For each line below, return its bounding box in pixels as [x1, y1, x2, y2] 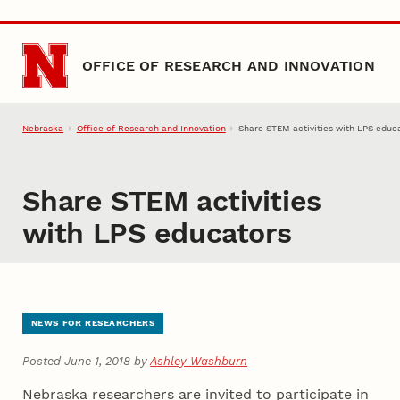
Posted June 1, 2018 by [22, 354, 151, 369]
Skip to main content [20, 18, 142, 32]
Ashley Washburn [150, 354, 248, 369]
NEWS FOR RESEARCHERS [30, 318, 155, 329]
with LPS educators [21, 216, 293, 251]
